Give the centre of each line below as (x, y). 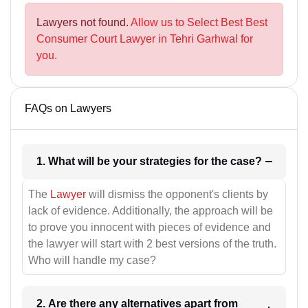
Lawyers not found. (84, 23)
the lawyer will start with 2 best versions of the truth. (152, 243)
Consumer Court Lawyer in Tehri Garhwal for (145, 39)
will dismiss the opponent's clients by (177, 194)
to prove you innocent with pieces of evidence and (150, 227)
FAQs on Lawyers (68, 109)
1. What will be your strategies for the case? (246, 162)
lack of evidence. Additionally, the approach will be (151, 210)
